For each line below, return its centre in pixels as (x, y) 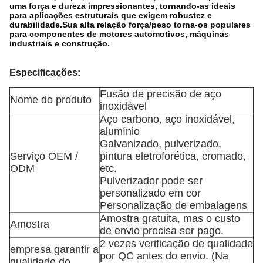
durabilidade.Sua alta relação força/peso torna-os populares (130, 24)
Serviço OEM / (44, 156)
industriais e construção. (60, 43)
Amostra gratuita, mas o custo (170, 218)
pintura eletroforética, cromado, (173, 156)
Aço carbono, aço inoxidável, (167, 119)
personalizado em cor (150, 193)
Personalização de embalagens (173, 205)
